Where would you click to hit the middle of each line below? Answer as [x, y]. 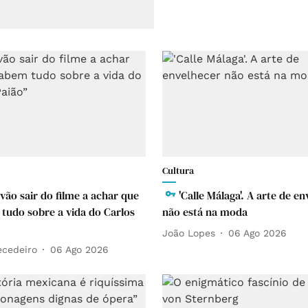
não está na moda [205, 212]
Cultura [178, 171]
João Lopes [189, 233]
